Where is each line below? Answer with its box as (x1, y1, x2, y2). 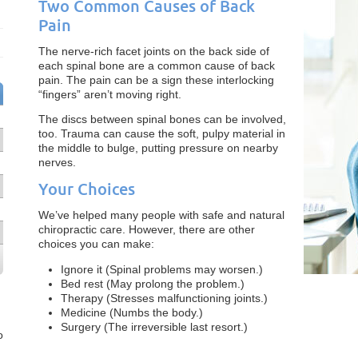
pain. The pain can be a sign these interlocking (38, 74, 275, 86)
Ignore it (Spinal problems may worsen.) (61, 263, 264, 276)
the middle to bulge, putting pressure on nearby (38, 141, 279, 154)
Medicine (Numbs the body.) (61, 306, 204, 319)
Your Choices (38, 180, 136, 198)
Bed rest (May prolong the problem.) (61, 277, 245, 290)
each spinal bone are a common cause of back (38, 59, 276, 72)
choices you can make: (38, 237, 155, 250)
